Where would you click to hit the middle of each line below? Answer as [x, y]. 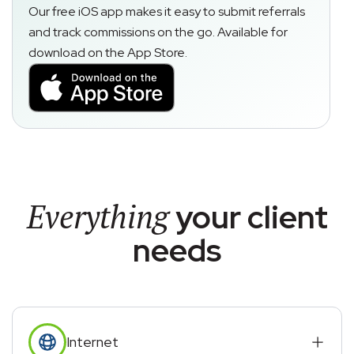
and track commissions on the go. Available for [158, 32]
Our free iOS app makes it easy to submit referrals [167, 11]
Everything [98, 216]
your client [248, 217]
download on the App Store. [108, 53]
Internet [92, 342]
